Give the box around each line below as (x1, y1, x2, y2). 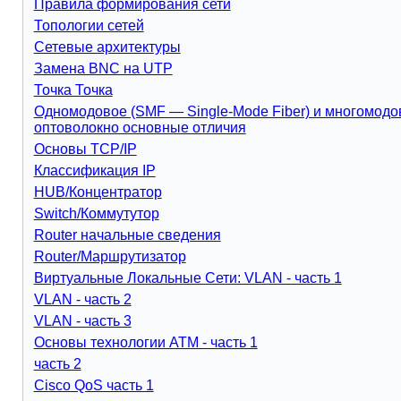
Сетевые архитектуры (33, 39, 181, 55)
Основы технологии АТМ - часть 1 (33, 335, 258, 350)
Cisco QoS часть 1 (33, 378, 154, 393)
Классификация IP (33, 163, 156, 178)
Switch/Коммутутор (33, 206, 159, 221)
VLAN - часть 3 (33, 313, 132, 328)
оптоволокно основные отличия (33, 120, 246, 135)
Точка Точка (33, 82, 113, 98)
